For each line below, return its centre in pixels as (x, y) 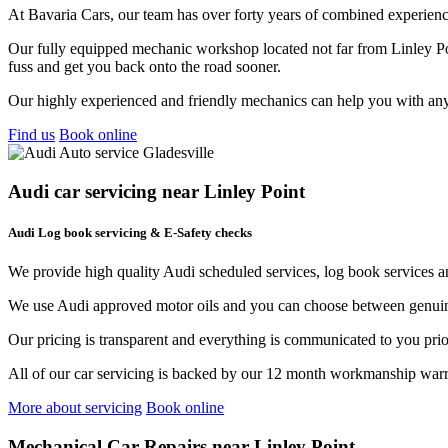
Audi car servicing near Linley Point (156, 191)
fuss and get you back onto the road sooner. (144, 66)
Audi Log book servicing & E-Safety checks (130, 232)
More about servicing (75, 407)
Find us (31, 134)
